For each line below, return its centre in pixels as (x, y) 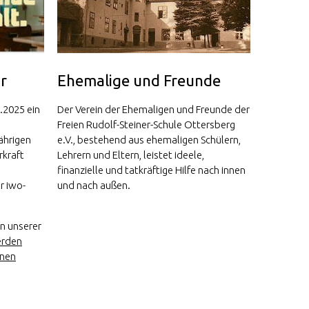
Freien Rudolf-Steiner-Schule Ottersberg (146, 124)
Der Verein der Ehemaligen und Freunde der (153, 109)
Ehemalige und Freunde (139, 80)
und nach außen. (94, 185)
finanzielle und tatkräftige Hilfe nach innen (151, 170)
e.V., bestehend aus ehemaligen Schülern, (149, 139)
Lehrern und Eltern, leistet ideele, (131, 154)
